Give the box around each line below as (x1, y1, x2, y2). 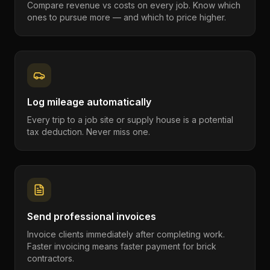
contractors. (27, 253, 74, 263)
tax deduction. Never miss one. (27, 127, 150, 137)
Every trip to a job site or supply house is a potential (27, 115, 233, 125)
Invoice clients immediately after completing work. (27, 229, 225, 239)
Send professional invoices (27, 210, 156, 222)
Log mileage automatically (27, 96, 151, 108)
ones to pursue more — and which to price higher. (27, 12, 226, 22)
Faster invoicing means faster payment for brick (27, 241, 216, 251)
